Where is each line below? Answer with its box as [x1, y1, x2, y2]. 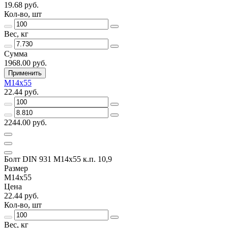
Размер [4, 163, 28, 173]
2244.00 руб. [4, 118, 47, 127]
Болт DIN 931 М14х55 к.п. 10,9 [4, 154, 112, 163]
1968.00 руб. [4, 58, 47, 67]
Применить [8, 69, 42, 77]
